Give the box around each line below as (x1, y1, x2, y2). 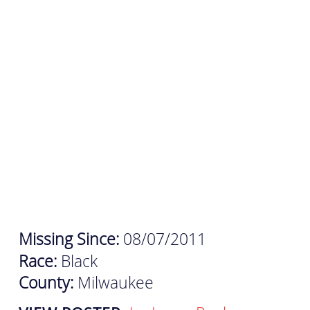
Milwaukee (77, 272, 154, 294)
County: (18, 272, 77, 294)
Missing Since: (18, 228, 123, 250)
